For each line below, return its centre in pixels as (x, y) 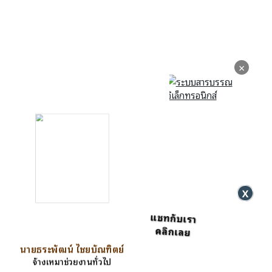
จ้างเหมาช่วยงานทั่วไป (72, 261)
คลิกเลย (165, 234)
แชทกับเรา (164, 221)
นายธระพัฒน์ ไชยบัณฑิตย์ (72, 248)
